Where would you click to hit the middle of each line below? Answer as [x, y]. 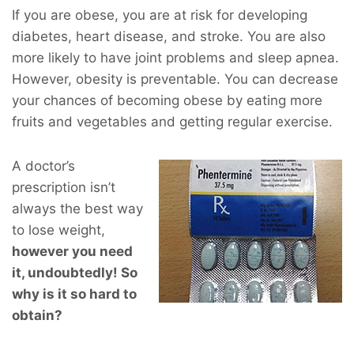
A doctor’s [43, 166]
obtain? [37, 315]
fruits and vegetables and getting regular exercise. [172, 121]
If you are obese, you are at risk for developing [160, 15]
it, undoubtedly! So [75, 272]
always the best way [77, 208]
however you [56, 251]
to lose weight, [58, 230]
